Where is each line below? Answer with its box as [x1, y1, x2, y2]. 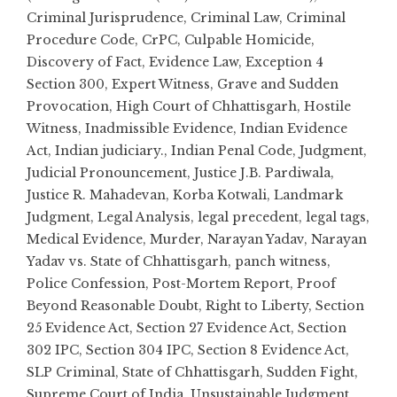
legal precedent [198, 209, 299, 225]
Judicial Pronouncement [27, 165, 187, 181]
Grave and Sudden [217, 76, 339, 92]
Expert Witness [112, 76, 210, 92]
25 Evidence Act [27, 320, 129, 336]
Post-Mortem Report [152, 276, 290, 292]
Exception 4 [245, 54, 323, 70]
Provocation [27, 98, 109, 114]
